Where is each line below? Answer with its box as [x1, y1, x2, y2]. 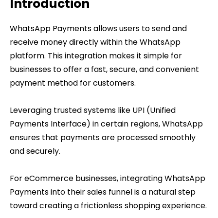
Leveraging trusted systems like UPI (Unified [10, 105, 176, 116]
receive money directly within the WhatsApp [10, 36, 181, 48]
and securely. [10, 145, 60, 157]
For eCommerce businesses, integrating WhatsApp [10, 173, 205, 184]
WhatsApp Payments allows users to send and [10, 23, 187, 35]
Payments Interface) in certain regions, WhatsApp [10, 118, 203, 130]
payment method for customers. [10, 77, 136, 89]
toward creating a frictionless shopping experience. [10, 200, 207, 212]
